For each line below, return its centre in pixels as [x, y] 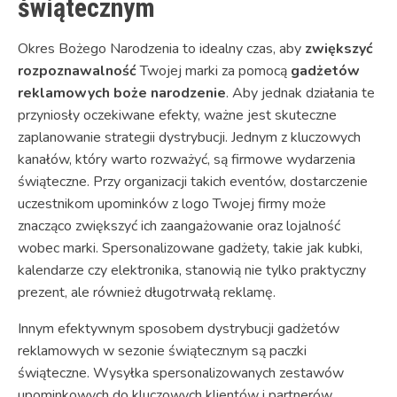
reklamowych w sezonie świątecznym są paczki [162, 351]
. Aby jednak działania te [300, 93]
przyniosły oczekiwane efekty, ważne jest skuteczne [177, 116]
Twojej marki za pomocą [214, 71]
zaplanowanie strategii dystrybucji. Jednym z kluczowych [189, 138]
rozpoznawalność [77, 71]
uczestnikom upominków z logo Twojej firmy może [172, 204]
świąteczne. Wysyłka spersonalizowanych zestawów [181, 374]
